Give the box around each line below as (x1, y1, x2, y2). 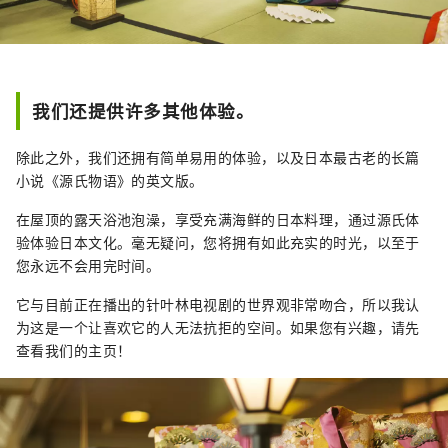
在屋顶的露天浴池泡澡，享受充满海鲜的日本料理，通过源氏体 (16, 209, 420, 230)
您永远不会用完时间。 (16, 255, 161, 276)
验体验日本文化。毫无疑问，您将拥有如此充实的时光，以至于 (16, 232, 420, 253)
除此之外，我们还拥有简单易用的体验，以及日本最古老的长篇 (16, 147, 420, 168)
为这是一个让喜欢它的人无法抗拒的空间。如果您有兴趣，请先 (16, 317, 420, 338)
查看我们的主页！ (16, 340, 132, 361)
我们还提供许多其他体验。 (32, 98, 255, 124)
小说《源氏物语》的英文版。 (16, 170, 204, 191)
